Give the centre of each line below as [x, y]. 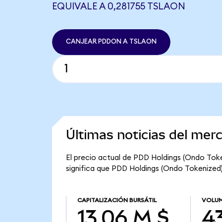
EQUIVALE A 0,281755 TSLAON [118, 6]
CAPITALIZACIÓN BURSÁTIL [117, 200]
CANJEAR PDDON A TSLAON [111, 42]
